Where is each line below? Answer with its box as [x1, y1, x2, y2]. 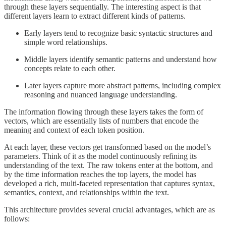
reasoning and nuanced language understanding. [24, 90, 177, 99]
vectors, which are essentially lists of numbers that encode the [4, 116, 199, 125]
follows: [4, 214, 30, 223]
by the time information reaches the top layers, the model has [4, 169, 196, 179]
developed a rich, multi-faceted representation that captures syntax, [4, 179, 215, 188]
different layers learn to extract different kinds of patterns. [4, 11, 186, 20]
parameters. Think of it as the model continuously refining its [4, 151, 197, 160]
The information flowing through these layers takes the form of [4, 107, 203, 116]
